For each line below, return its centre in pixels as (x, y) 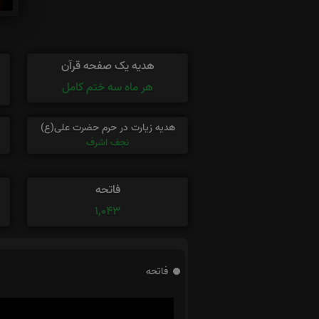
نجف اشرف (108, 142)
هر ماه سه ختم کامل (108, 87)
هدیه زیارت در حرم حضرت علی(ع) (108, 127)
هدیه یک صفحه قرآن (108, 66)
